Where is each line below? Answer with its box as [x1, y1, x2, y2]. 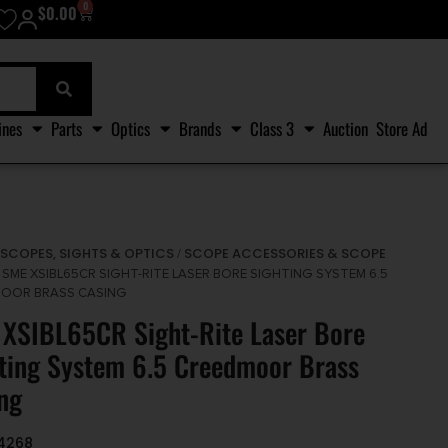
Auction [323, 115, 368, 141]
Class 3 [250, 115, 294, 141]
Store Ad [376, 115, 428, 141]
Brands [179, 115, 221, 141]
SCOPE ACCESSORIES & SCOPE [184, 244, 387, 264]
